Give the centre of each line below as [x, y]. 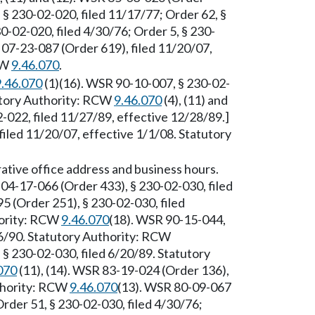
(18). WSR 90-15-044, [167, 219]
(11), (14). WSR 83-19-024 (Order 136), [123, 270]
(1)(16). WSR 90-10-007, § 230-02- [136, 83]
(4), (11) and [195, 100]
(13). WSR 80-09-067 [174, 287]
